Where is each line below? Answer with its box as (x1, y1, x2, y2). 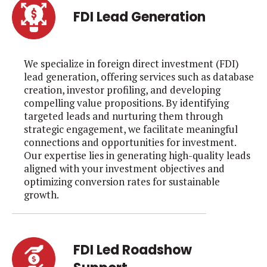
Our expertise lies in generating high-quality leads (24, 148, 250, 162)
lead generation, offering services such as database (24, 69, 254, 83)
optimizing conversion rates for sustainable (24, 174, 220, 188)
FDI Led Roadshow (73, 240, 193, 259)
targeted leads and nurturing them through (24, 108, 223, 123)
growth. (24, 187, 59, 201)
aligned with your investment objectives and (24, 161, 225, 175)
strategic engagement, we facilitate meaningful (24, 122, 238, 136)
